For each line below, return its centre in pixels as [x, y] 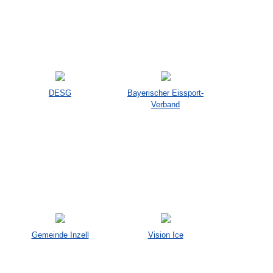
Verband [165, 105]
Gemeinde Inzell [60, 235]
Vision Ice [165, 235]
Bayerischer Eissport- [165, 93]
